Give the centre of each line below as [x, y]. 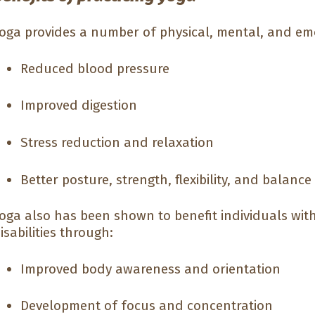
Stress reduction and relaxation [117, 142]
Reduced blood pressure [95, 68]
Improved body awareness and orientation [151, 269]
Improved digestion [79, 105]
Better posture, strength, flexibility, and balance [166, 179]
